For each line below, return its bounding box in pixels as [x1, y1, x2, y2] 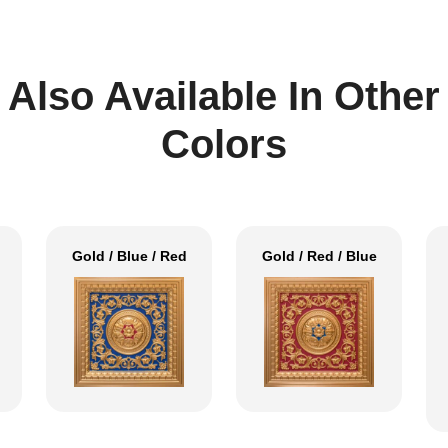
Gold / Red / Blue [261, 247, 377, 264]
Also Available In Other [8, 73, 440, 118]
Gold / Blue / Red [71, 247, 187, 264]
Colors [161, 121, 287, 166]
